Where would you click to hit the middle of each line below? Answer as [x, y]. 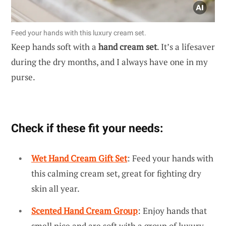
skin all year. [55, 188]
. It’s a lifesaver [186, 46]
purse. [23, 77]
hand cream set [128, 46]
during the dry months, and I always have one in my [109, 62]
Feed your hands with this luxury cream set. [79, 33]
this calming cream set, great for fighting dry [116, 173]
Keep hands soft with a [55, 46]
